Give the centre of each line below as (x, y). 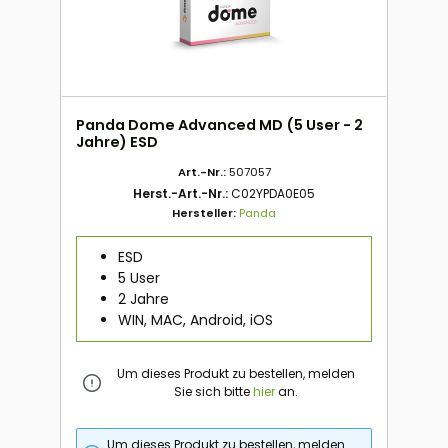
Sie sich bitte (213, 391)
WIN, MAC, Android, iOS (195, 320)
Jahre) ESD (117, 142)
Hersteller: (205, 212)
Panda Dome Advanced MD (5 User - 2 (219, 125)
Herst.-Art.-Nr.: (182, 193)
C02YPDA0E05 (273, 193)
